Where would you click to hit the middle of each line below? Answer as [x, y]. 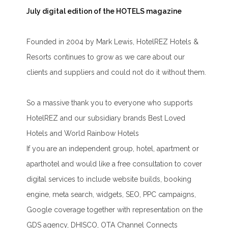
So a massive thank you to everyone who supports [110, 103]
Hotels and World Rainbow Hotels [83, 133]
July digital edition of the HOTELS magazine [104, 11]
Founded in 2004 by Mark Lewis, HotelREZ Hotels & [113, 41]
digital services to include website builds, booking [109, 179]
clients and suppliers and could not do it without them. [117, 72]
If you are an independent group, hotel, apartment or [113, 148]
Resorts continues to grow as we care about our [106, 57]
